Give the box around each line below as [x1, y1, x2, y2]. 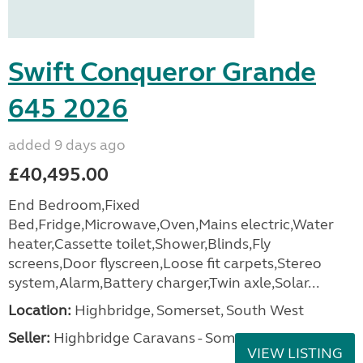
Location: [8, 301, 71, 319]
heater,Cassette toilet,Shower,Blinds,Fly [8, 235, 271, 253]
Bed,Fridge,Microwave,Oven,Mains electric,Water [8, 216, 334, 233]
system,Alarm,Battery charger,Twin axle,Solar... [8, 274, 319, 292]
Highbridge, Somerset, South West [71, 301, 304, 319]
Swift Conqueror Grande [8, 55, 316, 89]
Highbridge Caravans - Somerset [50, 329, 269, 347]
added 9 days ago [8, 136, 126, 154]
